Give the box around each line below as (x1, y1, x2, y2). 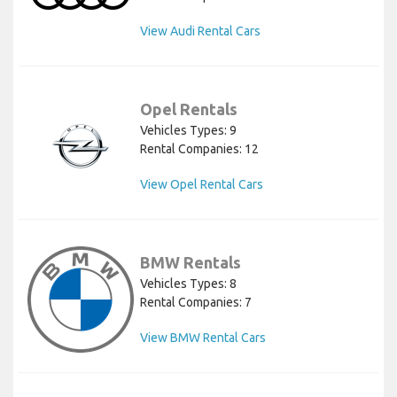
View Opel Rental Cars (140, 176, 263, 191)
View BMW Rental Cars (140, 330, 266, 345)
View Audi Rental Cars (140, 23, 261, 38)
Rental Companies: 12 (140, 141, 259, 156)
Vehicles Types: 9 (140, 122, 237, 137)
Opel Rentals (140, 99, 237, 118)
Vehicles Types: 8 (140, 276, 237, 291)
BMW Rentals (140, 253, 241, 271)
